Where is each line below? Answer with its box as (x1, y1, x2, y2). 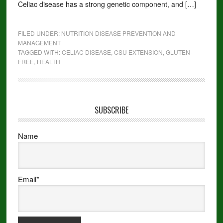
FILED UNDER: (17, 29, 61, 37)
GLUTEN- (165, 48, 192, 56)
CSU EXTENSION (113, 48, 163, 56)
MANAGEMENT (17, 38, 61, 47)
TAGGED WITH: (17, 48, 62, 56)
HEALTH (36, 57, 60, 66)
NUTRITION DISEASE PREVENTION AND (61, 29, 176, 37)
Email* (17, 174, 39, 184)
